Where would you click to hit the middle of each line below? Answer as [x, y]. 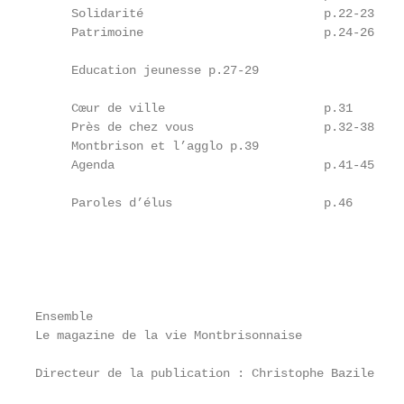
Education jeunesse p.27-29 [147, 70]
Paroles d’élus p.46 [194, 203]
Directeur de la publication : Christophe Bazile [205, 373]
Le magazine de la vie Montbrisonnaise [169, 335]
